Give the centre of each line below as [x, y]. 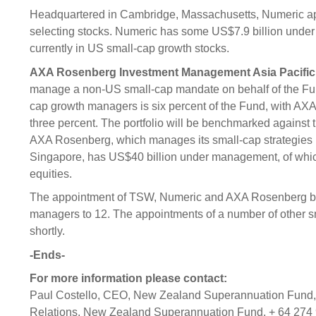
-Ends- [47, 255]
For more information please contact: [128, 279]
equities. [51, 174]
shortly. [47, 231]
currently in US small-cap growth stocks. [129, 48]
